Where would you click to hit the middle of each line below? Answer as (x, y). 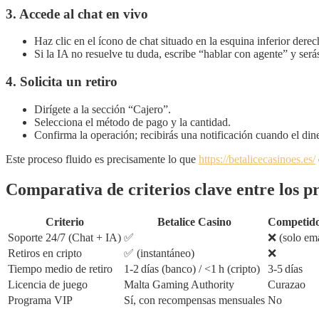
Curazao (287, 284)
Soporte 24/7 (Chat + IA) (64, 237)
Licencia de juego (48, 284)
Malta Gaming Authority (179, 284)
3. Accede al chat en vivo (77, 14)
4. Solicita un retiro (62, 82)
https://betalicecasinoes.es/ (257, 159)
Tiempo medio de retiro (60, 268)
